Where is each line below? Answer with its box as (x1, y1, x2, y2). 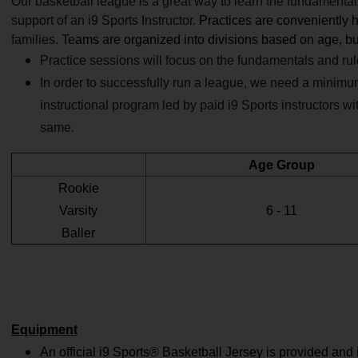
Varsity (59, 204, 97, 217)
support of (10, 14, 70, 27)
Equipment (10, 323, 78, 336)
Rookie (58, 181, 99, 195)
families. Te (10, 33, 75, 46)
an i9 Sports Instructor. (70, 14, 199, 27)
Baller (62, 226, 95, 240)
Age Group (249, 158, 315, 172)
